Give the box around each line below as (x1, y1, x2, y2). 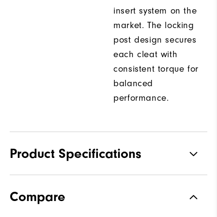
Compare (10, 189, 65, 205)
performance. (113, 93, 169, 104)
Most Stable (165, 201, 207, 210)
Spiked (183, 181, 207, 190)
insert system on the (113, 5, 197, 16)
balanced (113, 78, 153, 89)
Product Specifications (10, 146, 141, 162)
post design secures (113, 34, 197, 46)
